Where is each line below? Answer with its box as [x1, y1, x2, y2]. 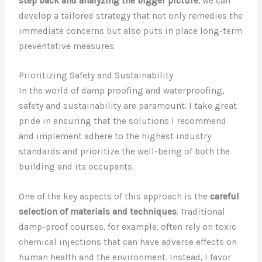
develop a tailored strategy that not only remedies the [19, 10, 243, 21]
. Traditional [177, 206, 226, 218]
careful [210, 191, 240, 202]
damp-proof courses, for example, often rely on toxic [19, 222, 237, 233]
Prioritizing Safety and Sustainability [19, 70, 174, 81]
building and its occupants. [19, 161, 135, 173]
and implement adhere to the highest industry [19, 131, 212, 142]
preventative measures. [19, 40, 116, 51]
